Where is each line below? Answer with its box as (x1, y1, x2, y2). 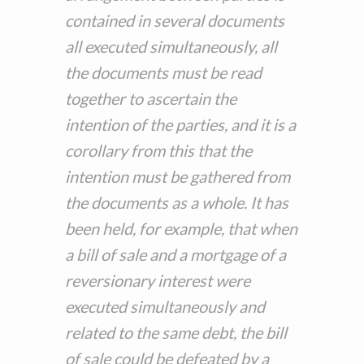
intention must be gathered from (65, 167, 290, 187)
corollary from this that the (65, 141, 252, 161)
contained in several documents (65, 11, 284, 31)
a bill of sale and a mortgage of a (65, 245, 286, 265)
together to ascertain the (65, 89, 236, 109)
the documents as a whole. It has (65, 193, 288, 213)
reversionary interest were (65, 271, 250, 291)
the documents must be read (65, 63, 262, 83)
